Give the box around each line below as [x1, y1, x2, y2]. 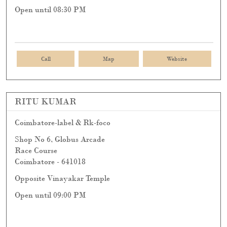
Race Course [15, 145, 57, 156]
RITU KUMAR [15, 96, 77, 107]
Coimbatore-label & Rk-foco [15, 118, 110, 128]
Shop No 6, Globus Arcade [15, 134, 105, 144]
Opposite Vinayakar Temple [15, 173, 110, 183]
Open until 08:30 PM [15, 5, 86, 15]
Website [167, 55, 187, 63]
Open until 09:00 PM [15, 190, 86, 200]
